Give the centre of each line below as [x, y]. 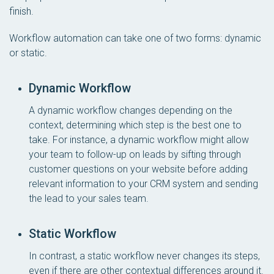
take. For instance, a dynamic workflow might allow [139, 140]
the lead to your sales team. [89, 198]
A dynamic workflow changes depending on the [131, 110]
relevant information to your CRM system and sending [143, 184]
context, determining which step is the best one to [135, 125]
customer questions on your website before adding [138, 169]
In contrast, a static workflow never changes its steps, [144, 256]
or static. [28, 53]
